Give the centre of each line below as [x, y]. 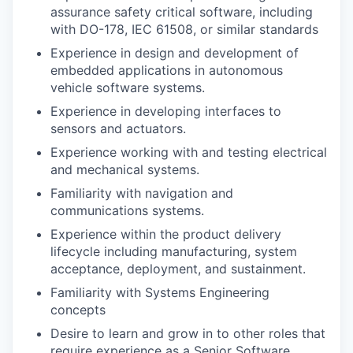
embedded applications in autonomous [167, 70]
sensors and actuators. [118, 128]
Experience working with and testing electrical [189, 152]
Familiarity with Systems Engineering [160, 292]
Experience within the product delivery [166, 234]
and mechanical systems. [125, 169]
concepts [78, 310]
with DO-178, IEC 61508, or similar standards [184, 29]
